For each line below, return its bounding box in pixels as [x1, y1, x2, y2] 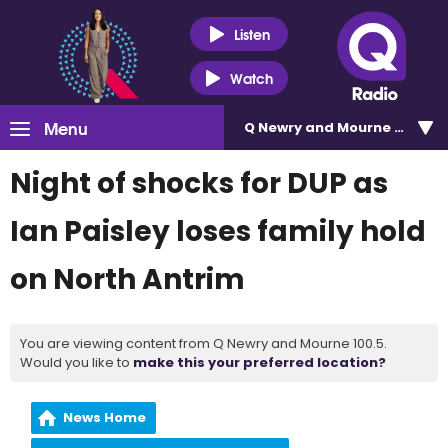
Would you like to [20, 353, 133, 372]
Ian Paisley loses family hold [10, 212, 426, 251]
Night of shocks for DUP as [10, 164, 388, 203]
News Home [63, 408, 147, 427]
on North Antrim [10, 260, 245, 299]
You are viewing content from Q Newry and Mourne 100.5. [20, 334, 387, 353]
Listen [233, 22, 270, 45]
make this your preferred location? [133, 353, 386, 372]
